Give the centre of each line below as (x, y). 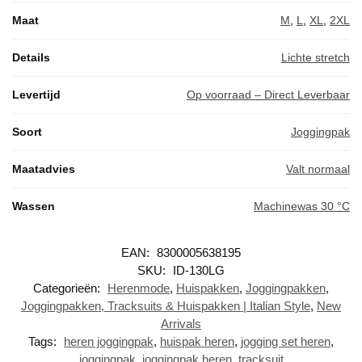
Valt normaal (318, 168)
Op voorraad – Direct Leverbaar (268, 94)
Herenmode (139, 288)
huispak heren (197, 341)
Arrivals (181, 323)
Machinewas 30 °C (302, 206)
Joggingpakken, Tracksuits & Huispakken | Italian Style (166, 305)
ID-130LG (199, 270)
